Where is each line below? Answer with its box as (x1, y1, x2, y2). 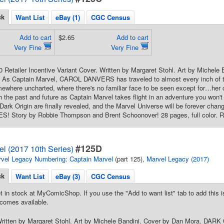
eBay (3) (55, 171, 80, 181)
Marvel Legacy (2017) (146, 154, 209, 163)
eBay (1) (55, 12, 80, 22)
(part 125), (113, 154, 146, 163)
